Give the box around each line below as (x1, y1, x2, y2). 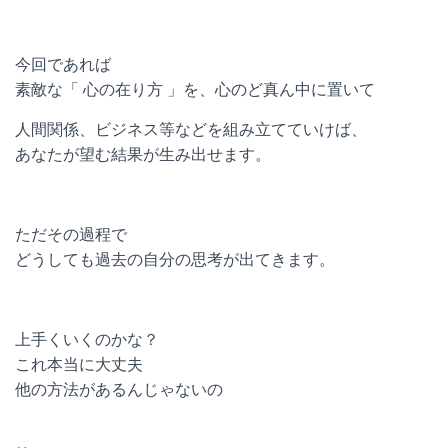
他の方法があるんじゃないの (15, 381, 223, 398)
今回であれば (15, 56, 111, 73)
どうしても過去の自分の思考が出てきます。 (15, 251, 335, 268)
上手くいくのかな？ (15, 331, 159, 348)
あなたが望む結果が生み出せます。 (15, 146, 271, 163)
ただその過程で (15, 226, 127, 243)
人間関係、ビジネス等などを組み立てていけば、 (15, 121, 367, 138)
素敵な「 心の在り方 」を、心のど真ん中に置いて (15, 81, 375, 98)
